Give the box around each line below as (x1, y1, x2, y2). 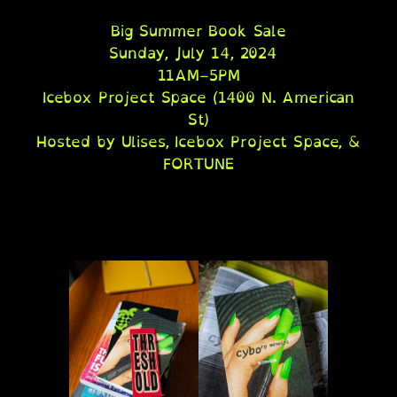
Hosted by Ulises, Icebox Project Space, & (36, 128, 361, 154)
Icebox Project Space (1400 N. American (42, 84, 355, 110)
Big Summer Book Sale (111, 18, 286, 43)
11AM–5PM (157, 62, 240, 88)
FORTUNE (163, 151, 234, 176)
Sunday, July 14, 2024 (109, 40, 288, 66)
